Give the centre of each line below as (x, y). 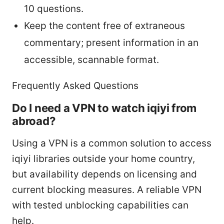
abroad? (34, 120)
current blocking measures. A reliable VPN (107, 189)
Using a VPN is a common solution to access (112, 143)
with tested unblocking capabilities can (100, 205)
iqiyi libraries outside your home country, (103, 158)
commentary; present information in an (111, 42)
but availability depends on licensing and (104, 174)
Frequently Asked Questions (75, 85)
